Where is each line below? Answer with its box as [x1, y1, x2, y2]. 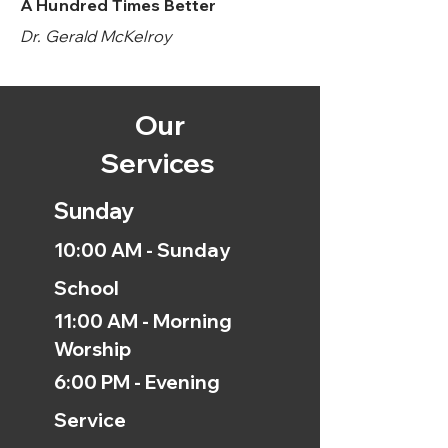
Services [100, 146, 220, 180]
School [54, 276, 119, 300]
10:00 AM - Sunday [54, 238, 230, 262]
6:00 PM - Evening [54, 370, 220, 394]
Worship [54, 337, 131, 361]
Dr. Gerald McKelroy [20, 26, 173, 46]
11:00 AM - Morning [54, 309, 232, 333]
